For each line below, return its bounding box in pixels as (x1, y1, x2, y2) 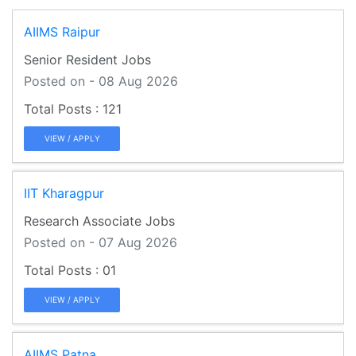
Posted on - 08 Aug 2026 (24, 72, 178, 89)
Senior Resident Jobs (24, 51, 151, 68)
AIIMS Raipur (24, 23, 100, 40)
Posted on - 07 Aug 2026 (24, 234, 177, 250)
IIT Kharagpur (24, 184, 104, 201)
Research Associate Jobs (24, 212, 175, 229)
